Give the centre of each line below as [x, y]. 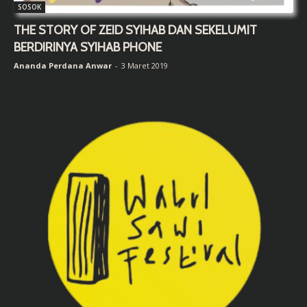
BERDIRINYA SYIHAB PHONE [88, 48]
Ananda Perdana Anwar [63, 66]
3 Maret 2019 [145, 66]
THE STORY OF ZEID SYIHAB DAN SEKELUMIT [135, 30]
